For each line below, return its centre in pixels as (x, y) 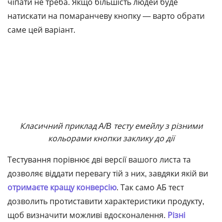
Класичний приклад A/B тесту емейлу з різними (111, 126)
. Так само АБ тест (150, 187)
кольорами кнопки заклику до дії (111, 138)
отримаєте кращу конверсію (62, 187)
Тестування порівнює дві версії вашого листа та (99, 160)
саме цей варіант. (41, 30)
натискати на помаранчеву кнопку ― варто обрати (106, 16)
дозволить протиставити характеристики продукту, (106, 201)
